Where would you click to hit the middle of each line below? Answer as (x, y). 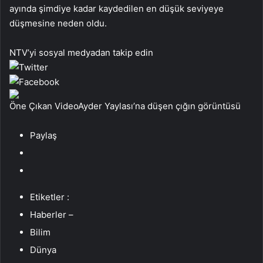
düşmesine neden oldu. (58, 23)
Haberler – (52, 214)
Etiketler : (50, 197)
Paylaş (43, 135)
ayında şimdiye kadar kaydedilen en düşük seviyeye (117, 8)
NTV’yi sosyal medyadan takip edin (81, 52)
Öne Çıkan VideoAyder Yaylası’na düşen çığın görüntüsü (125, 106)
